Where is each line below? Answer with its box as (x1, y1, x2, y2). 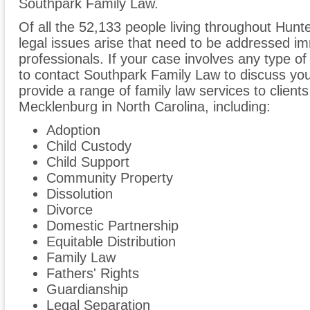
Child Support (46, 154, 129, 170)
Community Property (46, 170, 173, 186)
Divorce (46, 202, 93, 218)
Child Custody (46, 138, 131, 154)
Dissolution (46, 186, 113, 202)
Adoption (46, 122, 100, 138)
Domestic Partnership (46, 218, 179, 234)
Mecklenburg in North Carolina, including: (19, 99, 271, 115)
